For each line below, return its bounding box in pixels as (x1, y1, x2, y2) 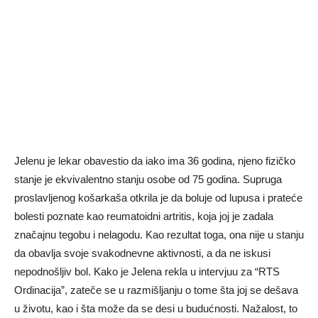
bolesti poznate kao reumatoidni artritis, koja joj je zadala (14, 210, 273, 223)
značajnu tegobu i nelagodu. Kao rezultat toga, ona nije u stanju (14, 229, 304, 241)
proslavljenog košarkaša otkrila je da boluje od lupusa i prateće (14, 192, 302, 204)
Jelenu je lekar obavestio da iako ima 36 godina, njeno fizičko (14, 155, 295, 168)
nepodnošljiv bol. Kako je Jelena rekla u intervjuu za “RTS (14, 265, 280, 278)
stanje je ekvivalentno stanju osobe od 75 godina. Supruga (14, 173, 282, 186)
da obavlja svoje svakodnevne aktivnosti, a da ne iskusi (14, 247, 270, 260)
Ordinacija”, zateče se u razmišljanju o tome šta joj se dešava (14, 284, 298, 297)
